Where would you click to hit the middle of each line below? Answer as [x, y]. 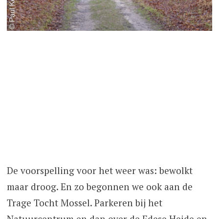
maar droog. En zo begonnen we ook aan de [99, 187]
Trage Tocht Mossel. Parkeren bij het [84, 203]
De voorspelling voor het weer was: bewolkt [99, 171]
